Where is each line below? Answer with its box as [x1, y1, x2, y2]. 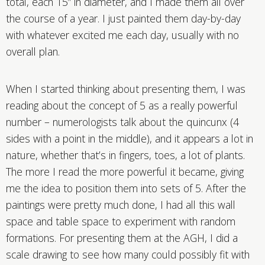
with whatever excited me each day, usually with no [6, 27, 239, 42]
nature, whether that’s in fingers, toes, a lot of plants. [6, 147, 245, 162]
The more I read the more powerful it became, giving [6, 164, 244, 179]
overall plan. [6, 44, 60, 59]
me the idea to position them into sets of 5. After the [6, 180, 246, 195]
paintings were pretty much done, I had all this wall [6, 197, 235, 212]
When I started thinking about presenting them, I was [6, 81, 245, 96]
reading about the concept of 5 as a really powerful [6, 98, 238, 112]
